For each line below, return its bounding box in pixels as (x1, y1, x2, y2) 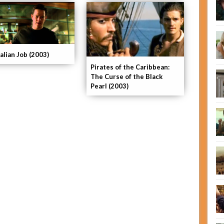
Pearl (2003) (90, 82, 128, 90)
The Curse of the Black (90, 72, 162, 81)
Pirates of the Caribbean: (90, 63, 169, 71)
